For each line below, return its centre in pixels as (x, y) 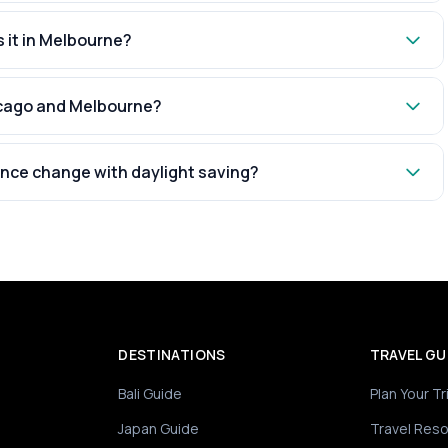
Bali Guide (150, 393)
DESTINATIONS (172, 354)
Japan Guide (159, 428)
